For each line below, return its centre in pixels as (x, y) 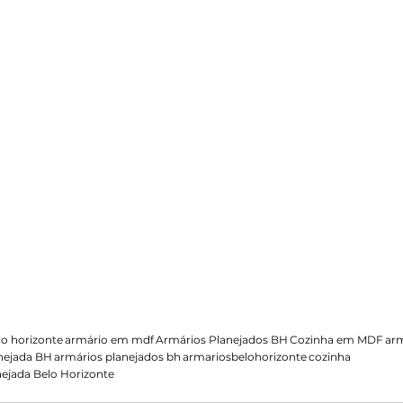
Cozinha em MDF (336, 339)
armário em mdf (109, 339)
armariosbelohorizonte (245, 356)
